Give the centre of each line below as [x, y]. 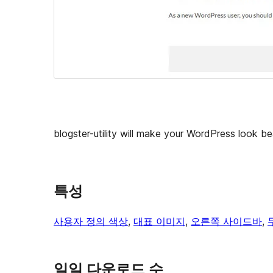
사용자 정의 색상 [91, 222]
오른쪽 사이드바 [226, 222]
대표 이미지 [159, 222]
